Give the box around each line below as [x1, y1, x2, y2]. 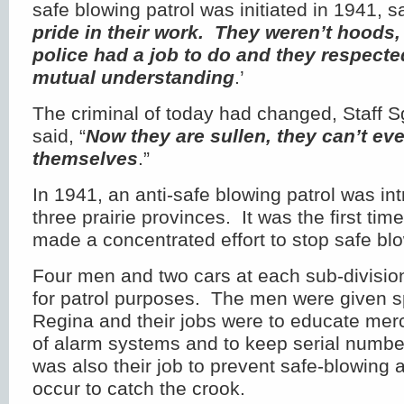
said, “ [32, 125, 86, 146]
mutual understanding [32, 67, 234, 87]
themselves [32, 148, 138, 169]
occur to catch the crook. [32, 378, 245, 399]
